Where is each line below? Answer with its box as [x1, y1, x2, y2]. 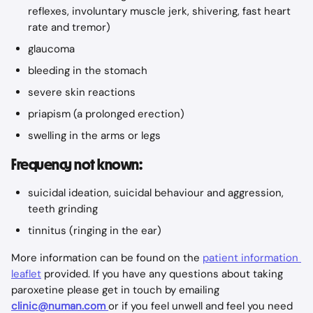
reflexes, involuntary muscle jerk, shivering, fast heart [28, 4, 293, 18]
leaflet [11, 267, 41, 281]
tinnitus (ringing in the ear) [28, 224, 161, 238]
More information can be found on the [11, 251, 203, 265]
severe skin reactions [28, 85, 136, 99]
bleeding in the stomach [28, 64, 147, 78]
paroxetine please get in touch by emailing [11, 283, 222, 297]
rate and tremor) [28, 20, 110, 34]
